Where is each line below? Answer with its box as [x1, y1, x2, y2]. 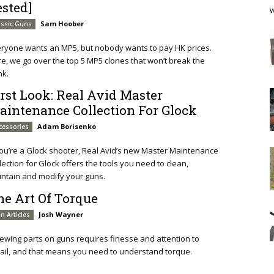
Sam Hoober [40, 18, 84, 28]
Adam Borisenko [37, 122, 97, 131]
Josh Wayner [39, 209, 84, 219]
